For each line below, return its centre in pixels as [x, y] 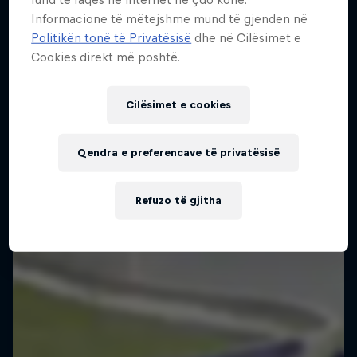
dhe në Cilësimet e [247, 37]
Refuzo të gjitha [178, 200]
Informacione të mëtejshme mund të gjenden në [170, 18]
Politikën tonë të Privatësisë [112, 37]
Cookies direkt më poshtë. [106, 57]
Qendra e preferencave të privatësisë [178, 152]
